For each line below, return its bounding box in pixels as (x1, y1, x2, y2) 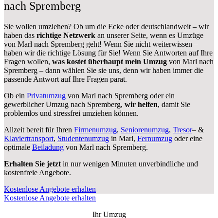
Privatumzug (27, 91, 66, 100)
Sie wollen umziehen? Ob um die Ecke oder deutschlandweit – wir (4, 22, 209, 31)
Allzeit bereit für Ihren (4, 125, 74, 134)
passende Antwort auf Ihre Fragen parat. (4, 74, 127, 83)
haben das (4, 31, 36, 39)
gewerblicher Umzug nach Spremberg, (4, 100, 125, 109)
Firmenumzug (74, 125, 117, 134)
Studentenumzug (57, 134, 109, 143)
